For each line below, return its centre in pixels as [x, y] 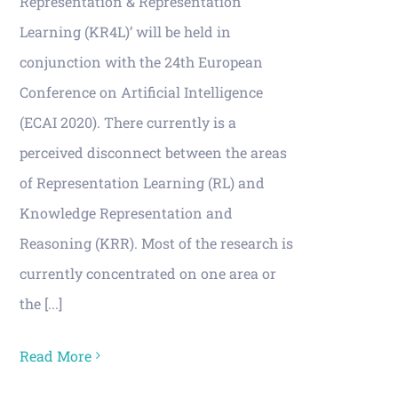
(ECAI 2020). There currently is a [128, 122]
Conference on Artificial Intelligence [141, 92]
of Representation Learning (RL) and [142, 182]
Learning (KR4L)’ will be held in [125, 31]
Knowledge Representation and [126, 212]
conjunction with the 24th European [141, 61]
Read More [56, 355]
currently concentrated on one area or [148, 273]
